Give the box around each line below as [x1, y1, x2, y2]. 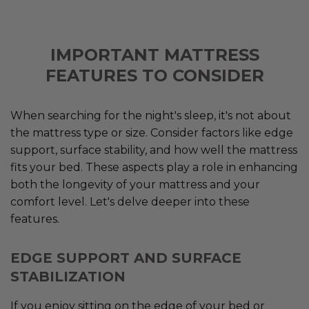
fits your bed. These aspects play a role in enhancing [10, 161, 298, 175]
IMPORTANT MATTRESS [50, 45, 259, 66]
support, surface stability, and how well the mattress [10, 143, 297, 157]
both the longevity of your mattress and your [10, 178, 260, 192]
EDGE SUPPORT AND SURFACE [10, 250, 241, 267]
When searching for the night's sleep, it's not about [10, 109, 291, 123]
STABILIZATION [10, 268, 126, 286]
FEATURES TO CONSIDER [45, 66, 264, 86]
